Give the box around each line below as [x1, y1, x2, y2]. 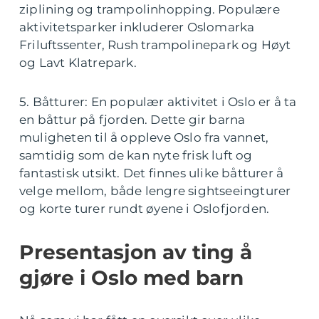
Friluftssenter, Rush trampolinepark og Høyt [19, 38, 291, 52]
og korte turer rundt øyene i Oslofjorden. [19, 202, 270, 216]
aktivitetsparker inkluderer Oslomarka [19, 20, 255, 34]
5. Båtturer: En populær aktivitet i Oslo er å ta [19, 95, 297, 109]
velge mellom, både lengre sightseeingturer [19, 184, 291, 198]
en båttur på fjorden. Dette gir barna [19, 113, 246, 127]
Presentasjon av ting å [19, 240, 252, 264]
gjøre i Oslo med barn [19, 266, 244, 290]
